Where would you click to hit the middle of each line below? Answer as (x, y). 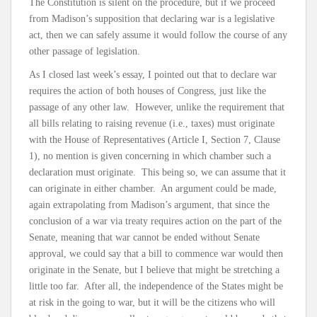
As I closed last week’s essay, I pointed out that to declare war (153, 74)
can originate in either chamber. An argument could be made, (153, 188)
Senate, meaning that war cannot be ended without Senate (144, 237)
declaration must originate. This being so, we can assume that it (157, 172)
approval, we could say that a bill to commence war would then (156, 253)
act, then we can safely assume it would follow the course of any (158, 35)
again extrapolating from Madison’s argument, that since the (149, 204)
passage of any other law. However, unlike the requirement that (157, 107)
